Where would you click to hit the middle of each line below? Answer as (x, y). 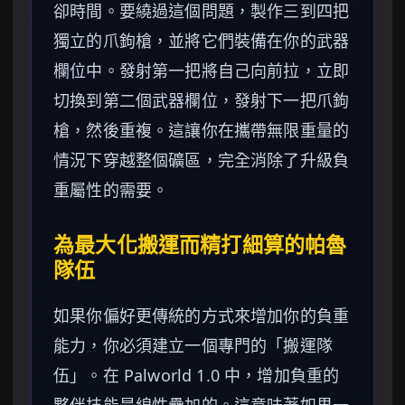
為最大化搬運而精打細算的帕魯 (200, 245)
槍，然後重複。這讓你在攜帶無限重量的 (202, 131)
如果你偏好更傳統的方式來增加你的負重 (202, 316)
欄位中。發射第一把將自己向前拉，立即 (202, 71)
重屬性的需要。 (111, 190)
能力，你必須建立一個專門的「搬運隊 (193, 346)
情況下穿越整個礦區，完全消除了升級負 (202, 160)
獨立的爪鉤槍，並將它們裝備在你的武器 (202, 41)
